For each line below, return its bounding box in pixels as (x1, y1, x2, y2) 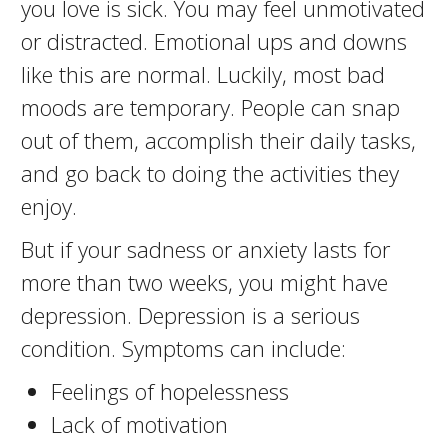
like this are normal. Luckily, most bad (20, 59, 385, 89)
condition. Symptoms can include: (20, 333, 346, 363)
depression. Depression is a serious (20, 300, 360, 330)
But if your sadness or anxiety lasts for (20, 234, 390, 264)
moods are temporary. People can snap (20, 92, 400, 122)
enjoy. (20, 191, 77, 221)
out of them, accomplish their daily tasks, (20, 125, 416, 155)
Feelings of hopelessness (50, 376, 289, 406)
